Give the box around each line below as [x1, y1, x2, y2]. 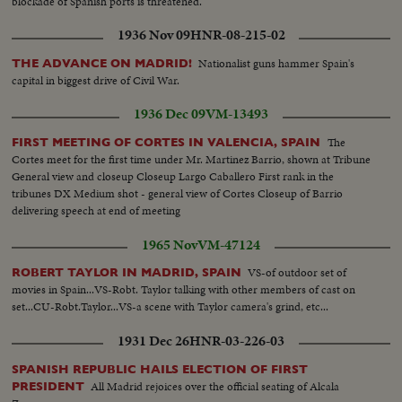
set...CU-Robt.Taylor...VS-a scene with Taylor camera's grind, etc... [12, 298, 329, 316]
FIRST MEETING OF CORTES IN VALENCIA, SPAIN [12, 135, 325, 150]
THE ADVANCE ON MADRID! [12, 57, 193, 71]
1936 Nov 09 [117, 25, 190, 46]
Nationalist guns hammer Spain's [198, 55, 355, 73]
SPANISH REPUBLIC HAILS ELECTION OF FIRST [12, 362, 309, 376]
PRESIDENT [12, 379, 85, 393]
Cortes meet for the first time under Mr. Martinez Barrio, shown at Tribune [12, 151, 371, 169]
